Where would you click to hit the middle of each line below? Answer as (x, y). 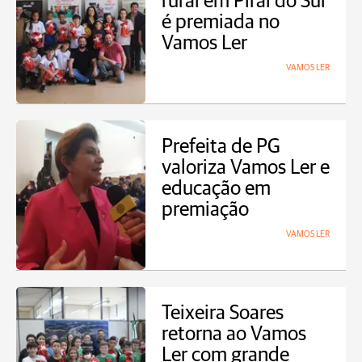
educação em (216, 189)
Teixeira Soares (223, 313)
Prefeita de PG (221, 147)
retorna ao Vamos (234, 334)
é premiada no (221, 22)
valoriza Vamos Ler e (246, 168)
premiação (205, 210)
